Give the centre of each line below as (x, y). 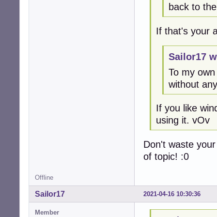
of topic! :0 (166, 157)
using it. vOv (183, 120)
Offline (44, 178)
